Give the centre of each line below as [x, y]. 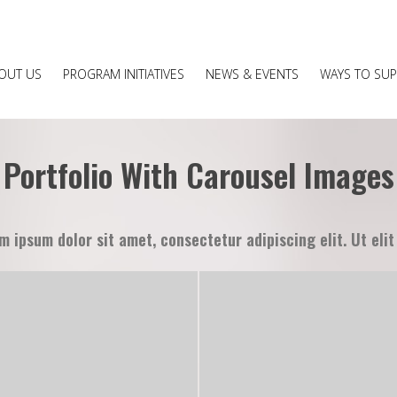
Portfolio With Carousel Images [198, 174]
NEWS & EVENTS [252, 74]
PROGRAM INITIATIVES [123, 74]
